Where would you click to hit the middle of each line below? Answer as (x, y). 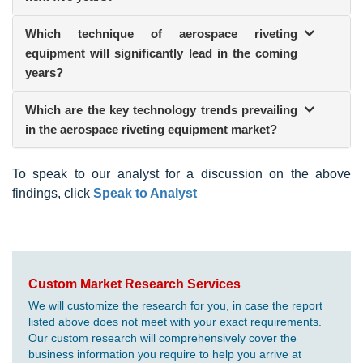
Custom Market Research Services (135, 284)
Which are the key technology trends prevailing (161, 109)
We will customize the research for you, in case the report (175, 305)
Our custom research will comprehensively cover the (162, 337)
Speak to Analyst (145, 193)
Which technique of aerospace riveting (161, 33)
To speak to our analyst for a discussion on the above (181, 173)
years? (44, 72)
